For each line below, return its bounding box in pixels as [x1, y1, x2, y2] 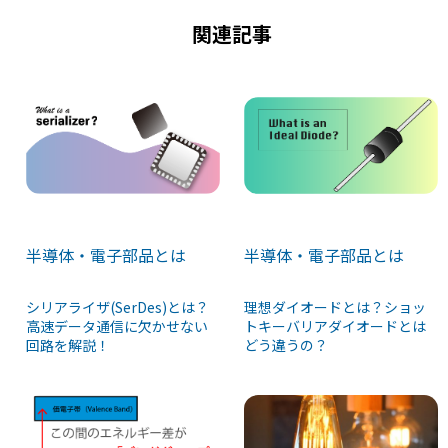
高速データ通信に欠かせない [26, 316, 208, 337]
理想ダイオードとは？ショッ [244, 297, 427, 318]
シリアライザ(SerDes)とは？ [26, 297, 209, 318]
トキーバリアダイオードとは [244, 316, 427, 337]
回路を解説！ [26, 335, 110, 356]
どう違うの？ [244, 335, 329, 356]
